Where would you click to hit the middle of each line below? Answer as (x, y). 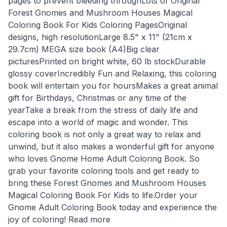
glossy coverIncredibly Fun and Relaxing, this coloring (112, 73)
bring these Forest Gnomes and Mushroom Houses (107, 183)
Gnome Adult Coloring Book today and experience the (112, 207)
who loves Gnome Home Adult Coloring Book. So (104, 158)
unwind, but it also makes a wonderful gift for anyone (111, 146)
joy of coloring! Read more (59, 219)
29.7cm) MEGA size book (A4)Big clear (84, 49)
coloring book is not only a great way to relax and (104, 134)
